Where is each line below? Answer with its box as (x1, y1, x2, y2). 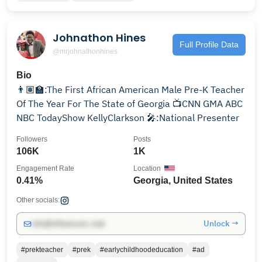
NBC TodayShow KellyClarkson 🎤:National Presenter (16, 112, 239, 123)
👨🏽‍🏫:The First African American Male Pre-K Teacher (16, 84, 244, 95)
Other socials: (16, 196, 60, 204)
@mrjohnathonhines (53, 47, 118, 56)
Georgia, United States (133, 175, 233, 185)
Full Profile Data (180, 39, 239, 49)
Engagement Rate (16, 164, 74, 173)
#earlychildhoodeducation (100, 246, 183, 254)
